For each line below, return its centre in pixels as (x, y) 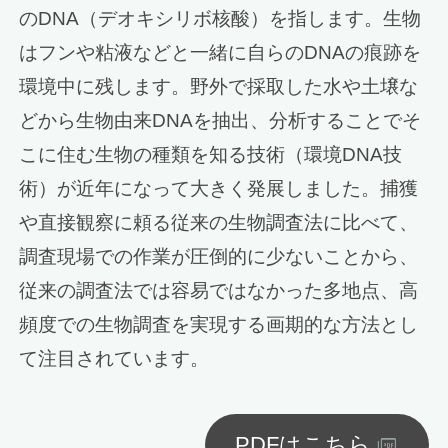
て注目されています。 (114, 358)
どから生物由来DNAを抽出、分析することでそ (220, 120)
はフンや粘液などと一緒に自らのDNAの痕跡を (220, 52)
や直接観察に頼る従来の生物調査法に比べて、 (219, 222)
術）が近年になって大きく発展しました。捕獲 (219, 188)
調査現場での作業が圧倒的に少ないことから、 (219, 256)
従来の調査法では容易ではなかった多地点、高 (219, 290)
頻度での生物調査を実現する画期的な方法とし (219, 324)
